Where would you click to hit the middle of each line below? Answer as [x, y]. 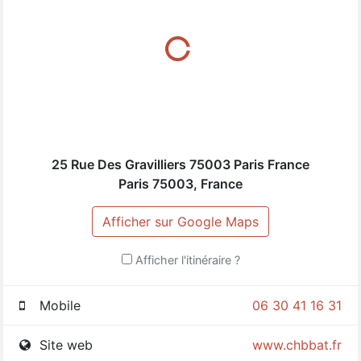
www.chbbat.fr [297, 344]
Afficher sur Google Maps [180, 221]
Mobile [62, 305]
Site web [68, 344]
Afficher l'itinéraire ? [187, 259]
